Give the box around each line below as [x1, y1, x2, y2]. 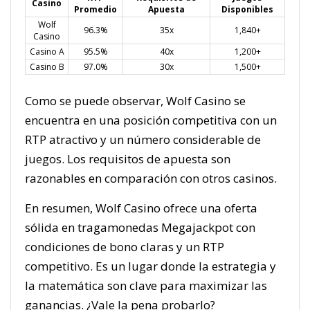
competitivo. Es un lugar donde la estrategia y [25, 258, 276, 274]
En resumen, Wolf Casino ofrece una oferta [25, 200, 257, 216]
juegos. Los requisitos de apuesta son [25, 151, 230, 167]
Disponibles [221, 3, 273, 15]
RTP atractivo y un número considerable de [25, 131, 261, 147]
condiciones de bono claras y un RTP [25, 239, 224, 255]
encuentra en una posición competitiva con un [25, 112, 277, 128]
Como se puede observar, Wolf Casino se [25, 93, 246, 109]
